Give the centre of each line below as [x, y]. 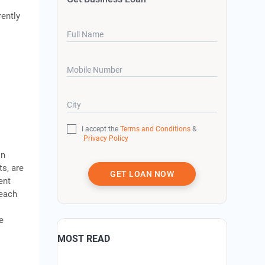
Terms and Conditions [156, 129]
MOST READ [84, 238]
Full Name [85, 35]
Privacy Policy [106, 138]
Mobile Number [95, 70]
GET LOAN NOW [142, 174]
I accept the [101, 129]
